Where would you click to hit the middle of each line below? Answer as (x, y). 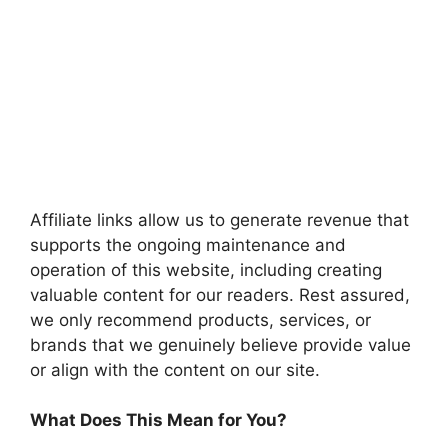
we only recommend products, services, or (200, 319)
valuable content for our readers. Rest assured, (220, 294)
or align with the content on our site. (175, 369)
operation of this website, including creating (206, 269)
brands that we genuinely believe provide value (220, 344)
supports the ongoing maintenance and (188, 244)
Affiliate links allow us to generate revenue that (219, 219)
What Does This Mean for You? (158, 420)
